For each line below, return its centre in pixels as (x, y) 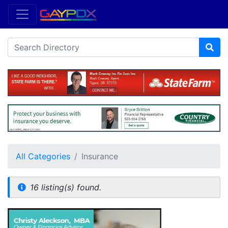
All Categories (43, 156)
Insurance (100, 156)
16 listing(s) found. (66, 187)
